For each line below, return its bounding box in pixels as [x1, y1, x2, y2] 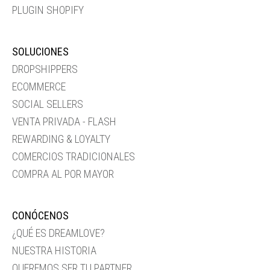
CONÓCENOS [12, 209, 69, 222]
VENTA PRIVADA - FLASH [12, 115, 116, 128]
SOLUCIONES [12, 45, 69, 58]
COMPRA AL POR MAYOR [12, 168, 114, 180]
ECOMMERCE [12, 80, 66, 93]
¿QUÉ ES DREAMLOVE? [12, 227, 105, 239]
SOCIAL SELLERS [12, 98, 83, 110]
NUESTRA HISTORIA [12, 244, 96, 257]
